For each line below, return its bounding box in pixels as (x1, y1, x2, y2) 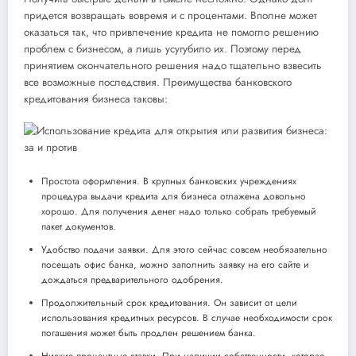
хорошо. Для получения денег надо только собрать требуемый (41, 203, 316, 219)
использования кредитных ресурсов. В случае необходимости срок (41, 310, 332, 325)
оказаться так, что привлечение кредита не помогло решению (24, 25, 319, 41)
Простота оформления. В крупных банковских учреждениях (41, 173, 296, 188)
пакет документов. (41, 219, 116, 234)
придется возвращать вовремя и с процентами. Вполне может (24, 8, 317, 24)
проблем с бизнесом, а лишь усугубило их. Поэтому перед (24, 41, 301, 57)
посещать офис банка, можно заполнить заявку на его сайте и (41, 257, 309, 272)
